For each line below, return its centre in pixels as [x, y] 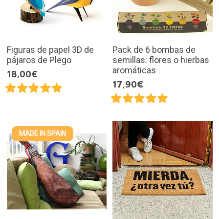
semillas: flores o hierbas [161, 60]
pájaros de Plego [39, 60]
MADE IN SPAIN [42, 133]
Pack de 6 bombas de [154, 49]
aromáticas [134, 70]
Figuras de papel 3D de [50, 49]
